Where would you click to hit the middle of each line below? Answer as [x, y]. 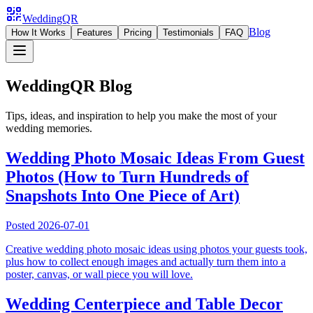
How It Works [38, 32]
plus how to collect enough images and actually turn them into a [146, 261]
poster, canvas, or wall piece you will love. [99, 274]
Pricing [138, 32]
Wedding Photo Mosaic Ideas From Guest [155, 158]
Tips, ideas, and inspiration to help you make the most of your [141, 115]
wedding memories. [49, 128]
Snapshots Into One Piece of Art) [123, 195]
